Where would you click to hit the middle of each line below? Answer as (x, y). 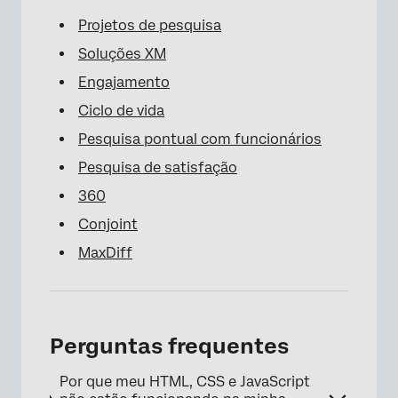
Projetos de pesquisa (150, 25)
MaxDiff (105, 252)
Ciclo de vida (121, 110)
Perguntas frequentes (169, 346)
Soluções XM (122, 53)
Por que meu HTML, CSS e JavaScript (184, 381)
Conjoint (108, 224)
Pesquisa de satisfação (158, 167)
